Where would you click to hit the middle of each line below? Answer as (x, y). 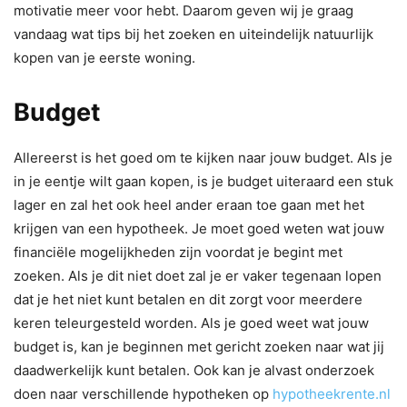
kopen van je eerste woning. (104, 57)
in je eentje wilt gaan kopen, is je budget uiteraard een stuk (203, 181)
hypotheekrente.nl (332, 393)
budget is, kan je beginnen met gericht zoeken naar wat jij (199, 346)
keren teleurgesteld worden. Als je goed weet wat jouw (191, 323)
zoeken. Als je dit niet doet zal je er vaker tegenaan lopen (198, 275)
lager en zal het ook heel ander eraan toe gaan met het (189, 204)
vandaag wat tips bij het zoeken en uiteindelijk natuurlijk (194, 34)
